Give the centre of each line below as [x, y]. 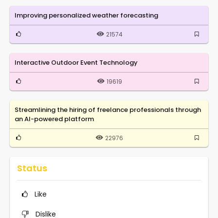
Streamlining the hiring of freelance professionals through [108, 109]
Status [32, 168]
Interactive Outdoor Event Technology [76, 62]
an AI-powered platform [54, 119]
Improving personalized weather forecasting [86, 15]
